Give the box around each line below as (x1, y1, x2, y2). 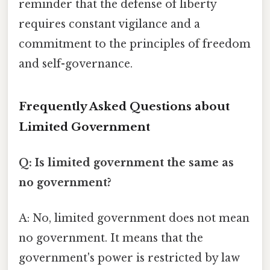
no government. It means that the (19, 231, 203, 245)
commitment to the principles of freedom (19, 37, 251, 51)
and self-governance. (19, 57, 133, 71)
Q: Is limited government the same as (19, 155, 234, 169)
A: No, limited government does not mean (19, 212, 250, 225)
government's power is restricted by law (19, 251, 240, 265)
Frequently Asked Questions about (19, 99, 230, 113)
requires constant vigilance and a (19, 17, 200, 31)
